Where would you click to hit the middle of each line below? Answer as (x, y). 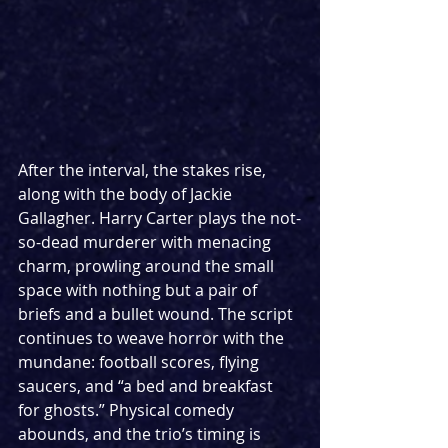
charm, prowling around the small (148, 265)
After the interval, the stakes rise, (144, 169)
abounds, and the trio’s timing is (141, 433)
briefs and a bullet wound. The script (157, 313)
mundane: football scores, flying (140, 361)
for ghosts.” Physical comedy (128, 409)
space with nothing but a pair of (139, 289)
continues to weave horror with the (153, 337)
